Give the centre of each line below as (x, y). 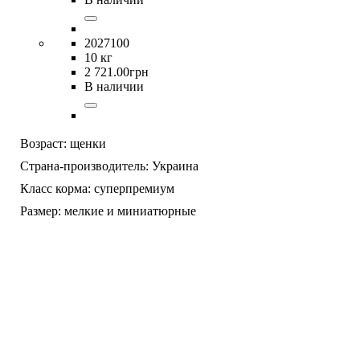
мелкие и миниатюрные (130, 211)
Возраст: (43, 143)
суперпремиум (134, 188)
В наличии (114, 86)
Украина (175, 166)
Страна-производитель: (84, 166)
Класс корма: (55, 188)
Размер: (41, 211)
